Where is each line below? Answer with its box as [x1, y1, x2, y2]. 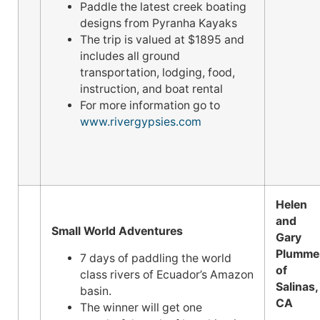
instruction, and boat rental [80, 81, 223, 96]
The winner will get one [80, 300, 202, 314]
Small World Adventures [51, 224, 183, 239]
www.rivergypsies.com [80, 114, 201, 129]
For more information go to [80, 98, 220, 112]
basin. [80, 284, 111, 298]
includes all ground [80, 49, 180, 63]
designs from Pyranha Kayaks [80, 16, 237, 30]
